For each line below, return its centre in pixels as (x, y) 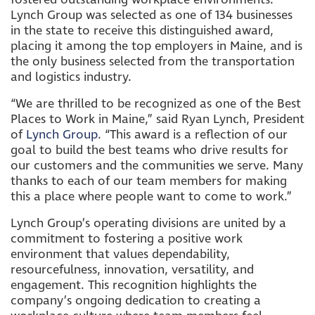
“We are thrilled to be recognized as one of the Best (156, 104)
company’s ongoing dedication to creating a (136, 301)
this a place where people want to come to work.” (151, 197)
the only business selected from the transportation (153, 62)
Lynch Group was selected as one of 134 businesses (152, 15)
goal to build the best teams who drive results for (149, 150)
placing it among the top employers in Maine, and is (156, 46)
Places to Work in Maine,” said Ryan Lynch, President (157, 119)
